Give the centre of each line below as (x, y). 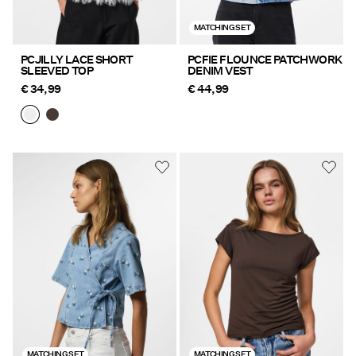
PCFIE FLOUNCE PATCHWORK (265, 60)
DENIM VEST (221, 71)
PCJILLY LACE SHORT (77, 60)
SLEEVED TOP (57, 71)
